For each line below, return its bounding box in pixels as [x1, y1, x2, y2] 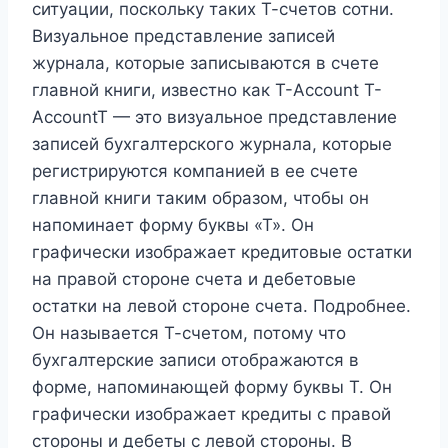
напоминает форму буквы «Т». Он [32, 215, 314, 235]
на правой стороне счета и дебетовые [32, 269, 356, 289]
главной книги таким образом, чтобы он [32, 188, 369, 208]
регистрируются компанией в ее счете [32, 161, 358, 181]
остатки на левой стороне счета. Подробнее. [32, 296, 411, 316]
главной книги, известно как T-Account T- [32, 80, 382, 100]
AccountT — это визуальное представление [32, 107, 397, 127]
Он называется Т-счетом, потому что [32, 323, 346, 343]
